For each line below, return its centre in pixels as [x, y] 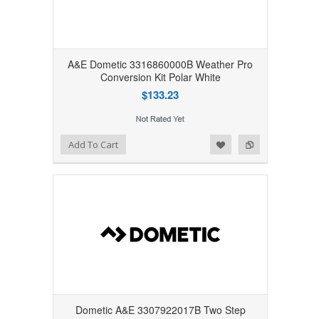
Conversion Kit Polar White [160, 77]
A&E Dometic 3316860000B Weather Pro [160, 64]
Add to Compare [72, 142]
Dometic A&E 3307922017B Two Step [160, 309]
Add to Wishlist [43, 142]
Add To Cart [93, 144]
